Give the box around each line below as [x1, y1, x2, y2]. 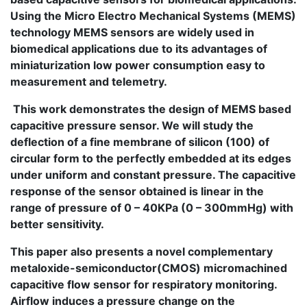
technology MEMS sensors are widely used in [10, 25, 254, 39]
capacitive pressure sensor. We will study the [10, 119, 254, 132]
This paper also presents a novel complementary [10, 245, 273, 258]
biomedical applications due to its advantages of [10, 42, 267, 56]
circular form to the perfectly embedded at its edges [10, 151, 291, 165]
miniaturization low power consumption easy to [10, 58, 265, 72]
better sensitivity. [10, 217, 104, 231]
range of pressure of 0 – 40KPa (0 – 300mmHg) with [10, 201, 293, 214]
